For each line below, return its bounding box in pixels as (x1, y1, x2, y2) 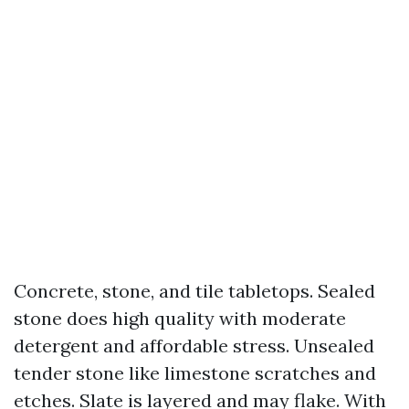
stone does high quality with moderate (14, 307, 346, 330)
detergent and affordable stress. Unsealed (14, 334, 374, 357)
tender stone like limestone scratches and (14, 362, 376, 384)
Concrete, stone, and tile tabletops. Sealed (14, 279, 375, 302)
